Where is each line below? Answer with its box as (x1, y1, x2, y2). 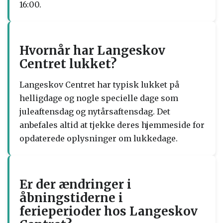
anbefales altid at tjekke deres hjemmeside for (19, 119, 205, 130)
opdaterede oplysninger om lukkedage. (19, 133, 178, 143)
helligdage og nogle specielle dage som (19, 93, 178, 103)
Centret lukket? (19, 56, 116, 72)
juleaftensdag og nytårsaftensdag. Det (19, 106, 170, 116)
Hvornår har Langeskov (19, 42, 165, 58)
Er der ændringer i (19, 176, 131, 192)
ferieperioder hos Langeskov (19, 203, 198, 219)
